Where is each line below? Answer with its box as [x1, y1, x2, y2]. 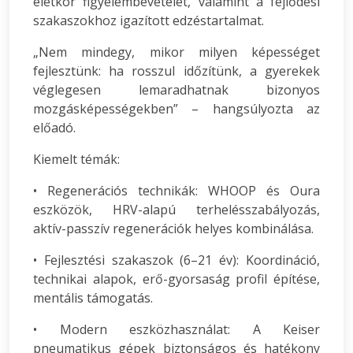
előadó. [33, 119, 76, 136]
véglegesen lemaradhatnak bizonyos [33, 81, 320, 98]
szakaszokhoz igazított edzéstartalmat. [33, 12, 264, 29]
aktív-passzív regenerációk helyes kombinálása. [33, 220, 314, 237]
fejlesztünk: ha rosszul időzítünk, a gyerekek [33, 62, 320, 80]
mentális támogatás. [33, 289, 153, 307]
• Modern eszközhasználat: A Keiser [33, 321, 320, 338]
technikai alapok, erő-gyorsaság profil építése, [33, 270, 320, 288]
